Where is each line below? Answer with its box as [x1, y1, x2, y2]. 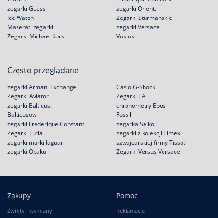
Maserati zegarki [7, 23, 53, 31]
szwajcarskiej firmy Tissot [116, 138, 185, 146]
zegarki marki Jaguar [7, 138, 63, 146]
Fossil [116, 110, 131, 119]
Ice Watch [7, 14, 34, 22]
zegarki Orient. [116, 4, 156, 13]
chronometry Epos [116, 101, 166, 109]
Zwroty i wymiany [7, 207, 52, 214]
